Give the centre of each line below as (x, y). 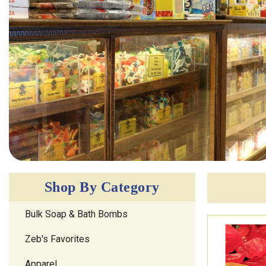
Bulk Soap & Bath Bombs (76, 214)
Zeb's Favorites (57, 239)
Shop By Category (102, 187)
